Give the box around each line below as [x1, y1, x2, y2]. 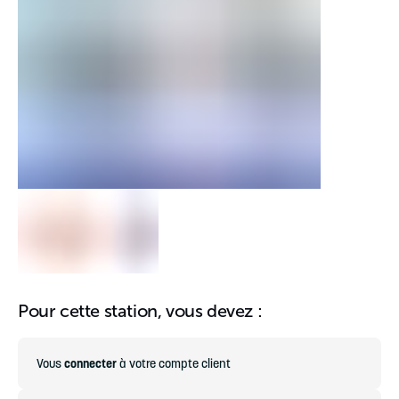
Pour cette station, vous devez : [18, 301, 263, 321]
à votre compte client [117, 355, 231, 371]
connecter [64, 355, 117, 371]
